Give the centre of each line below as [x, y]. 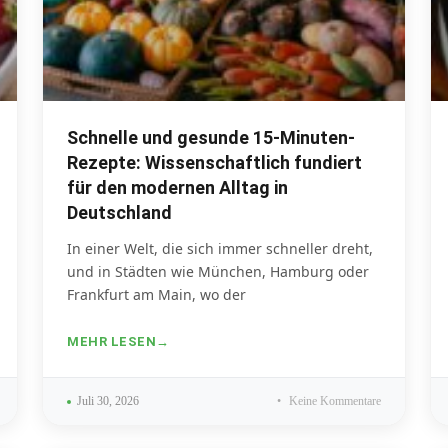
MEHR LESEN [111, 342]
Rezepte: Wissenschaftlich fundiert [214, 163]
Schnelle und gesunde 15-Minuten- [211, 138]
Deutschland [119, 213]
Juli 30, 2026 [108, 401]
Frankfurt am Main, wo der [156, 295]
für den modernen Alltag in [177, 188]
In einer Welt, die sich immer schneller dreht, [220, 249]
